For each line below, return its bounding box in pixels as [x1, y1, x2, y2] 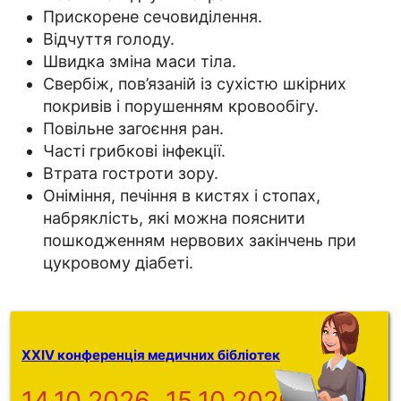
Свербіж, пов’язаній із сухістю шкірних [43, 74, 346, 94]
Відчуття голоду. [43, 30, 175, 49]
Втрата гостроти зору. [43, 164, 218, 183]
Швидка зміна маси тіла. [43, 52, 236, 72]
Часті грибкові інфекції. [43, 141, 226, 161]
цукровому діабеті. [43, 253, 193, 273]
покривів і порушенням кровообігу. [43, 97, 319, 116]
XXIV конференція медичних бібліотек [21, 347, 280, 364]
